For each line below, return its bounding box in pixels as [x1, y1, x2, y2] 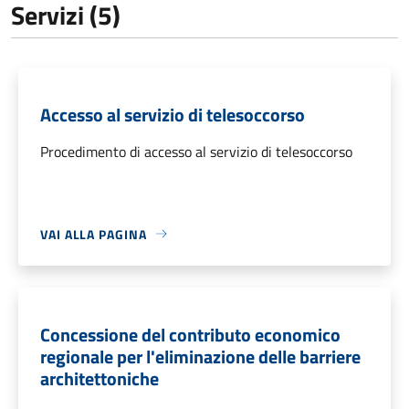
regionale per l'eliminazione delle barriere [40, 341, 361, 371]
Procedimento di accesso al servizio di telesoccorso [40, 140, 352, 163]
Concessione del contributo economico [40, 320, 341, 349]
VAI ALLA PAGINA [40, 224, 147, 244]
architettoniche [40, 363, 159, 393]
